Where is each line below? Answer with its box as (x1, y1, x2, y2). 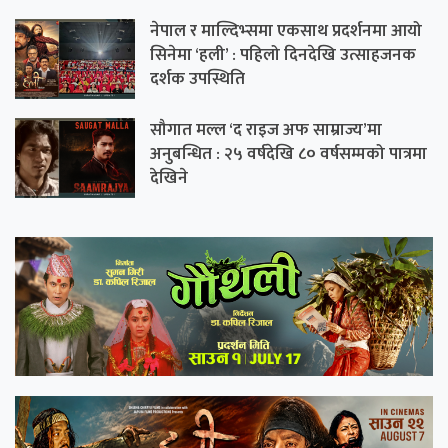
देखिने (150, 163, 188, 192)
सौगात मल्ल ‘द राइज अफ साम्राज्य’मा (150, 115, 382, 144)
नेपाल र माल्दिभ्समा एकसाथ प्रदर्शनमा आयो (150, 16, 422, 45)
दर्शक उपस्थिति (150, 64, 245, 93)
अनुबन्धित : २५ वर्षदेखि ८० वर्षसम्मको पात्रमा (150, 139, 427, 168)
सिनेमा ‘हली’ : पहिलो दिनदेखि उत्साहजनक (150, 40, 416, 69)
